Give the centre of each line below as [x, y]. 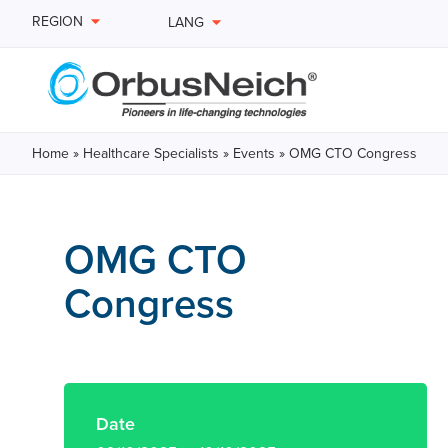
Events [254, 154]
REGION [57, 22]
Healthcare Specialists [151, 154]
